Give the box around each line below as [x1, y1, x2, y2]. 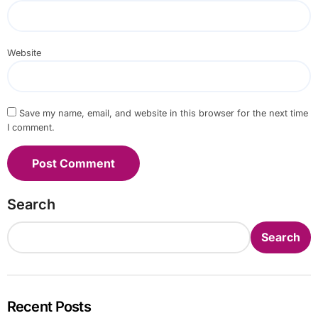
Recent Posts [6, 297, 91, 315]
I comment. [6, 121, 55, 133]
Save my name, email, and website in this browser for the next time [18, 107, 308, 119]
